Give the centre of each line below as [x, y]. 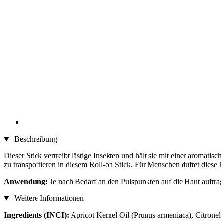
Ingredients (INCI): [37, 215]
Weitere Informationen [48, 198]
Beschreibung [35, 139]
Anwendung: [26, 182]
